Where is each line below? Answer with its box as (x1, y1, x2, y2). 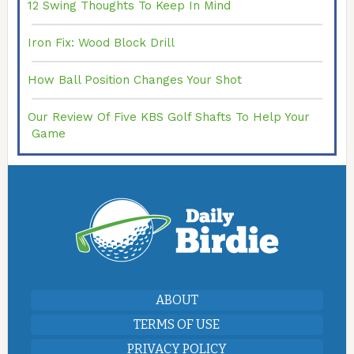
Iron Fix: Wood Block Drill (27, 36, 175, 50)
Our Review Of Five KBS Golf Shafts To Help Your (27, 110, 310, 124)
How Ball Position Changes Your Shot (27, 73, 242, 87)
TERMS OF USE (134, 317, 220, 332)
